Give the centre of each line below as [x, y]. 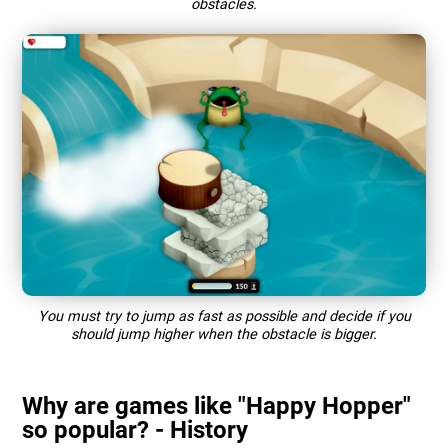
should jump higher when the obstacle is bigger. [224, 334]
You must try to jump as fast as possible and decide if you [224, 316]
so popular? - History [135, 429]
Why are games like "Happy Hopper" [217, 405]
